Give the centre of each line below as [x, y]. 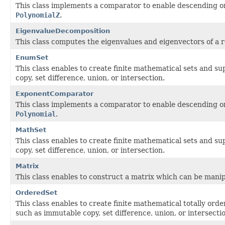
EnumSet [32, 57]
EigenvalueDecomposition [63, 31]
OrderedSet [36, 192]
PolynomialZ [38, 15]
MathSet [31, 130]
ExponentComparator [54, 93]
